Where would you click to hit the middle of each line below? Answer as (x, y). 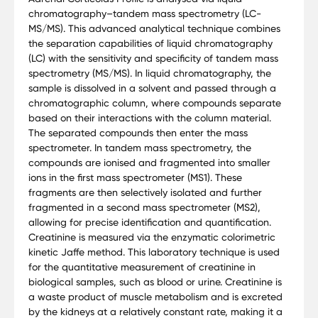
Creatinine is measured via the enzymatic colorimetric (152, 236)
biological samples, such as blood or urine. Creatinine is (155, 281)
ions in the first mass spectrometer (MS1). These (135, 177)
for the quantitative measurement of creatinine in (142, 266)
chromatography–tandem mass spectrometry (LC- (145, 13)
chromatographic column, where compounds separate (155, 102)
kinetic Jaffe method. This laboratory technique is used (154, 251)
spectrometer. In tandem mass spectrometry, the (140, 147)
